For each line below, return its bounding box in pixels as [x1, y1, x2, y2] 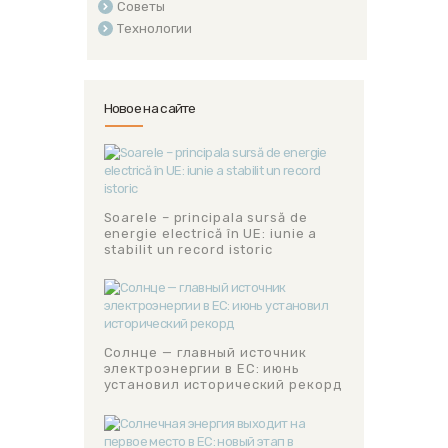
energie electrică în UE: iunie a [103, 225, 318, 241]
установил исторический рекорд [103, 376, 343, 392]
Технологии [116, 21, 192, 37]
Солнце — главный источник [103, 344, 307, 360]
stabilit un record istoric [103, 241, 273, 257]
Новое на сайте [103, 100, 196, 117]
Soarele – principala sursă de [103, 209, 308, 225]
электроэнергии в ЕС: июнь [103, 360, 300, 376]
